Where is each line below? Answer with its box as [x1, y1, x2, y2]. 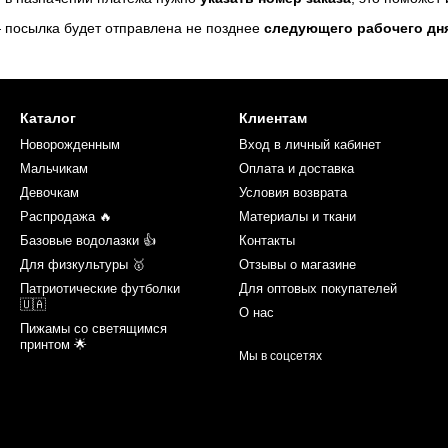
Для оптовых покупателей [239, 281, 397, 297]
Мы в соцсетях [239, 349, 322, 364]
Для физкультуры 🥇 [20, 257, 145, 273]
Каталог [20, 110, 76, 127]
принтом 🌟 [20, 337, 87, 353]
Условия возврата [239, 185, 347, 201]
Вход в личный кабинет [239, 137, 381, 153]
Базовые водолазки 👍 [20, 233, 156, 249]
